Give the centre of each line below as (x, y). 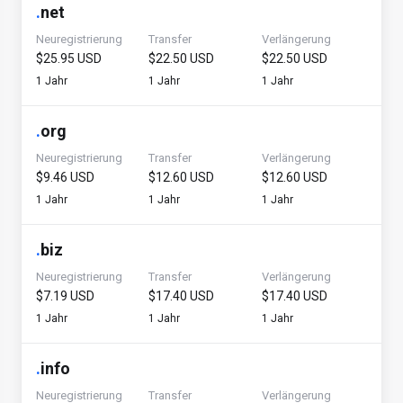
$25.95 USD (69, 58)
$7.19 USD (65, 296)
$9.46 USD (65, 177)
